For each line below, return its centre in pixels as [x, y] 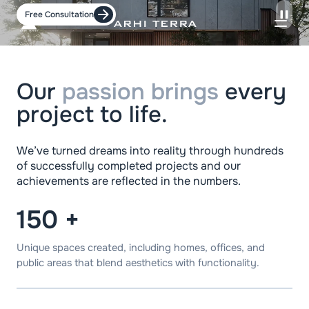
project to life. [92, 115]
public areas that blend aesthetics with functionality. [138, 263]
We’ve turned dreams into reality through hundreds [150, 151]
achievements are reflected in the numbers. [129, 181]
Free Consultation [59, 14]
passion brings [140, 92]
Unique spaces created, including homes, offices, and [141, 248]
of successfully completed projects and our [129, 166]
